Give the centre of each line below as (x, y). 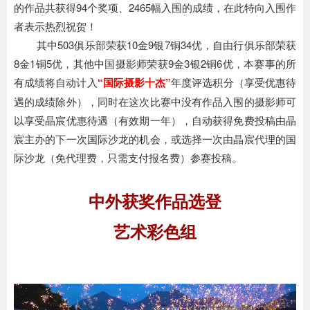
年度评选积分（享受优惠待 (234, 82)
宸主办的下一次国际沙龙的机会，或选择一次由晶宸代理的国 (155, 138)
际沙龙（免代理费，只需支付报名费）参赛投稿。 (128, 157)
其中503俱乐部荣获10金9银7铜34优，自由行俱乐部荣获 (155, 44)
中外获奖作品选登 (155, 200)
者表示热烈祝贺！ (55, 26)
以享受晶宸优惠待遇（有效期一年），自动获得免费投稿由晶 (155, 120)
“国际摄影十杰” (134, 82)
